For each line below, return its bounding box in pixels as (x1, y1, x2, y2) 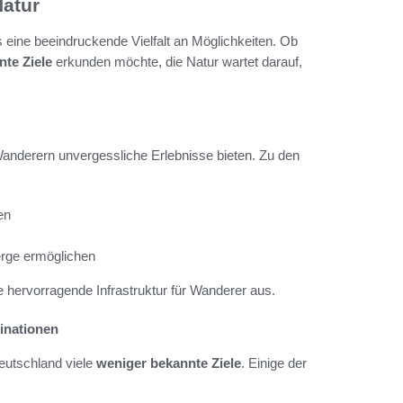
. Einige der (241, 355, 307, 372)
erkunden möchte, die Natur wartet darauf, (52, 54, 302, 70)
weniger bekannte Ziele (96, 355, 241, 372)
